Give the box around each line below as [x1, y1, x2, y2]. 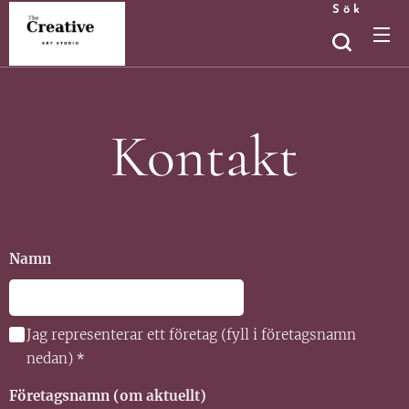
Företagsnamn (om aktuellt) [9, 387, 206, 404]
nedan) [26, 350, 73, 367]
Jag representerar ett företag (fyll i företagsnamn [26, 326, 356, 343]
